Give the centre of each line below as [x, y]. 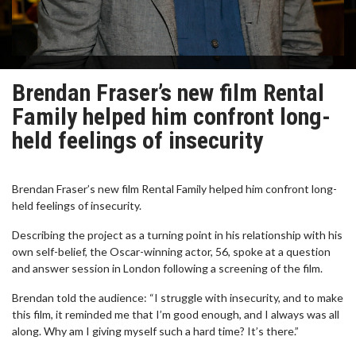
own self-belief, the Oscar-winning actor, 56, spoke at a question [171, 252]
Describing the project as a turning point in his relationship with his [177, 235]
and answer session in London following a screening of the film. [167, 268]
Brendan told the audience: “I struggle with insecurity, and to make [178, 298]
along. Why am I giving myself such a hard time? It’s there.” [155, 331]
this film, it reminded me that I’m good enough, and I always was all [176, 314]
